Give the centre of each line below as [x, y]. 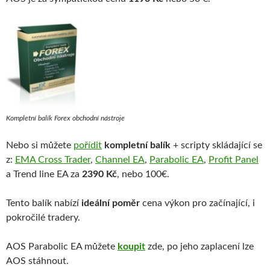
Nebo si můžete [40, 146]
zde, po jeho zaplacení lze [199, 247]
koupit [131, 247]
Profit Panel [234, 160]
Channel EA [120, 160]
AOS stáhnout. [37, 261]
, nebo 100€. [143, 174]
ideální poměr [111, 203]
